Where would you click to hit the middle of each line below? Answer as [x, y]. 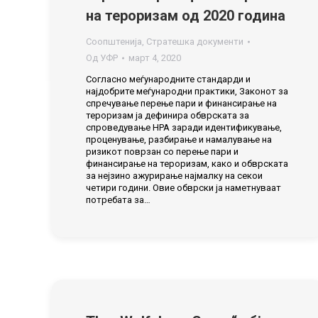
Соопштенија [114, 42]
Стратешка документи [195, 42]
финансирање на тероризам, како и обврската [187, 164]
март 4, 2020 [155, 58]
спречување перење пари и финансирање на [181, 103]
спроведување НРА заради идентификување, [184, 127]
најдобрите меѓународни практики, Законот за [187, 91]
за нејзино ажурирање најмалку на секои [174, 176]
